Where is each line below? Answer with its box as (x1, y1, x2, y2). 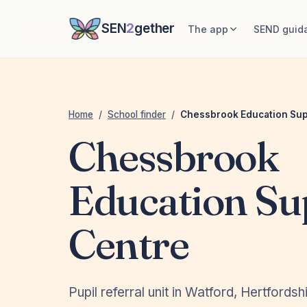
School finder (108, 109, 166, 120)
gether (134, 21, 175, 36)
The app (188, 23, 229, 35)
